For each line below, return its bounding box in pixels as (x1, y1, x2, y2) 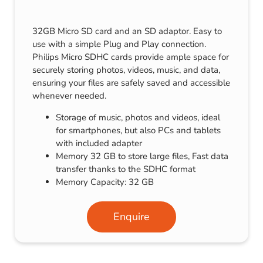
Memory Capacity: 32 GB (56, 176, 154, 188)
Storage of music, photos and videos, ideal (56, 112, 220, 124)
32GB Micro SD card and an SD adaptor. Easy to (32, 25, 222, 38)
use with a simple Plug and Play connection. (32, 38, 206, 50)
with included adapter (56, 137, 142, 150)
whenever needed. (32, 90, 106, 102)
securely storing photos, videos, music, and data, (32, 64, 220, 76)
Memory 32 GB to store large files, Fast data (56, 150, 228, 163)
